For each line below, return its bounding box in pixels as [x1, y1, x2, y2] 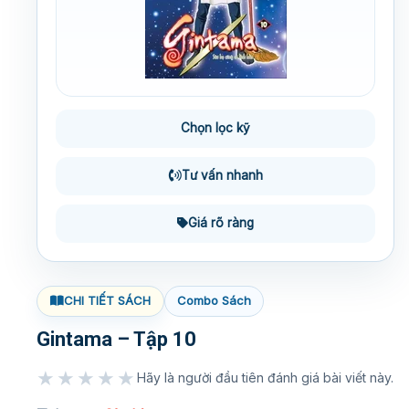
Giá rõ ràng [188, 215, 254, 231]
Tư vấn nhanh [181, 168, 263, 184]
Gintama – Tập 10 [37, 327, 196, 351]
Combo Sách [177, 293, 251, 309]
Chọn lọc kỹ [181, 121, 250, 136]
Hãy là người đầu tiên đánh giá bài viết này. [137, 369, 393, 385]
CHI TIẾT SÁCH [64, 293, 151, 309]
